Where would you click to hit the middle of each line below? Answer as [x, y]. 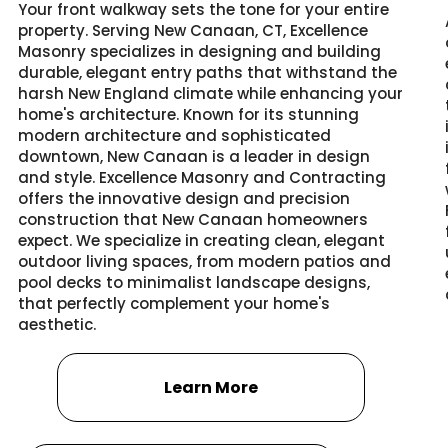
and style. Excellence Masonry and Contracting [202, 177]
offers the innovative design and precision [184, 198]
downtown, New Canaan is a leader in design [194, 156]
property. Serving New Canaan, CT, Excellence [193, 30]
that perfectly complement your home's [174, 303]
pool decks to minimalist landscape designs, [194, 282]
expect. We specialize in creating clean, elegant [201, 240]
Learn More [211, 388]
